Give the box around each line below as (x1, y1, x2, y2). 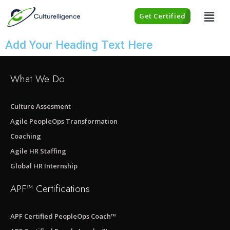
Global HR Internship (10, 161, 78, 171)
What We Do (10, 72, 65, 86)
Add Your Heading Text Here (5, 38, 152, 52)
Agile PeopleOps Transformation (10, 117, 118, 126)
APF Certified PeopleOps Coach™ (10, 212, 116, 221)
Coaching (10, 131, 41, 141)
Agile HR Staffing (10, 146, 66, 156)
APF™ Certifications (10, 182, 90, 196)
